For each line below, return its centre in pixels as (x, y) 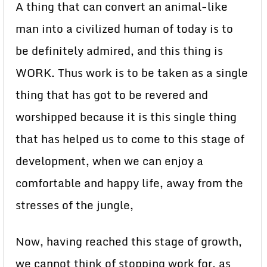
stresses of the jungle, (74, 205)
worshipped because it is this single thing (126, 117)
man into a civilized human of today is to (124, 29)
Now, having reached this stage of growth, (129, 241)
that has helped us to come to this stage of (130, 139)
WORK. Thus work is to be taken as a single (132, 73)
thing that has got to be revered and (112, 95)
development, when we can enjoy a (109, 161)
